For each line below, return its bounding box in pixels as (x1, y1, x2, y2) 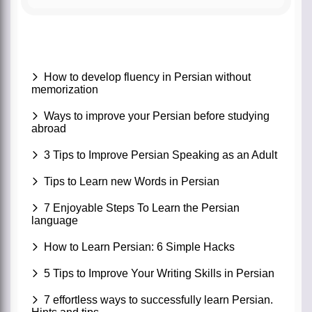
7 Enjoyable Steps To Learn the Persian (44, 202, 240, 214)
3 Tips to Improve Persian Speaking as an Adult (44, 149, 277, 162)
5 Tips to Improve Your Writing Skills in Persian (44, 267, 274, 280)
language (31, 214, 78, 227)
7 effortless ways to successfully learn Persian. (44, 294, 273, 306)
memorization (31, 84, 98, 96)
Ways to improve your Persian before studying (44, 110, 270, 123)
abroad (31, 123, 66, 135)
